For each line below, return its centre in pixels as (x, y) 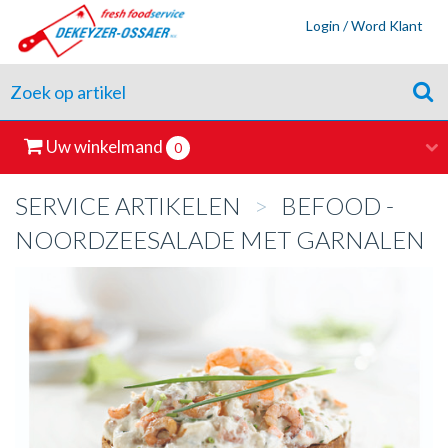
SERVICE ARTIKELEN (128, 205)
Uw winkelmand (104, 146)
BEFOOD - (335, 205)
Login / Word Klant (365, 25)
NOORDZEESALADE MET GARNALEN (220, 239)
